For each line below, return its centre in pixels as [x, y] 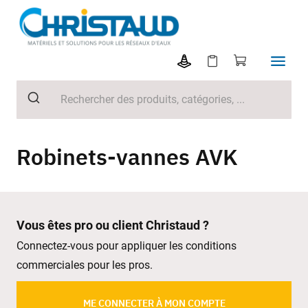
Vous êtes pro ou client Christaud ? [113, 224]
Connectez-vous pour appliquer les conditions [126, 245]
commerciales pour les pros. [85, 265]
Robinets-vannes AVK [127, 156]
